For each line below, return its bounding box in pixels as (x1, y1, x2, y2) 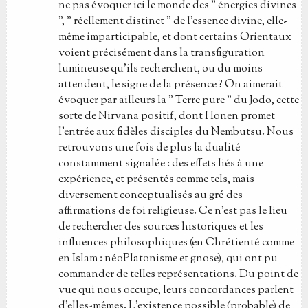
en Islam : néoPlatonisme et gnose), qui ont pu (58, 251, 278, 267)
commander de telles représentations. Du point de (58, 267, 298, 283)
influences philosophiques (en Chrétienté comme (58, 235, 294, 251)
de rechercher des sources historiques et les (58, 219, 263, 235)
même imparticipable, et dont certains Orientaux (58, 30, 291, 45)
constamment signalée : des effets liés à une (58, 156, 263, 172)
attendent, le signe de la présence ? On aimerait (58, 77, 283, 93)
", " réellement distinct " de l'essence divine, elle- (58, 14, 287, 30)
